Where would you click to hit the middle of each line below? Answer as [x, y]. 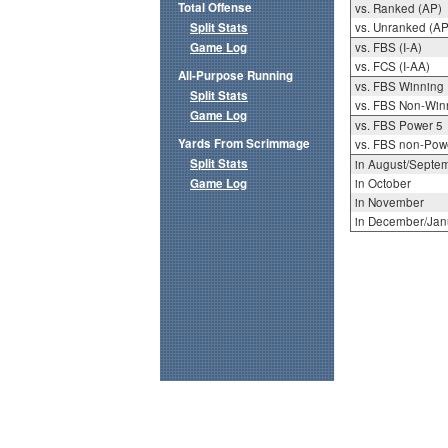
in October [382, 183]
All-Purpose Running [235, 76]
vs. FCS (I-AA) [392, 66]
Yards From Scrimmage [244, 144]
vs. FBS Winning [399, 86]
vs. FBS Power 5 [398, 125]
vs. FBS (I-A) [388, 47]
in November [389, 202]
